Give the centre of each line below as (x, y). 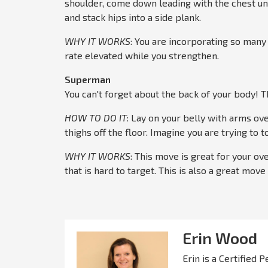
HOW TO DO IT (96, 118)
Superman (88, 80)
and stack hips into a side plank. (134, 17)
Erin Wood (220, 238)
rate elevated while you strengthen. (142, 56)
